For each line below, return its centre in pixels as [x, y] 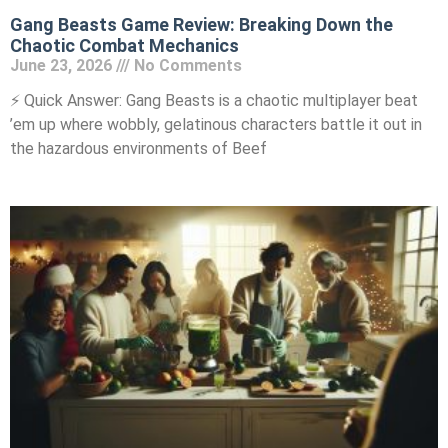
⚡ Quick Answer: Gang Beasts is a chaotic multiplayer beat [214, 100]
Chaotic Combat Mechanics [124, 45]
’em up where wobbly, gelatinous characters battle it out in [216, 124]
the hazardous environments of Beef [138, 148]
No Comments [186, 65]
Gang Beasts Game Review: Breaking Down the [201, 24]
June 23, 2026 [63, 65]
